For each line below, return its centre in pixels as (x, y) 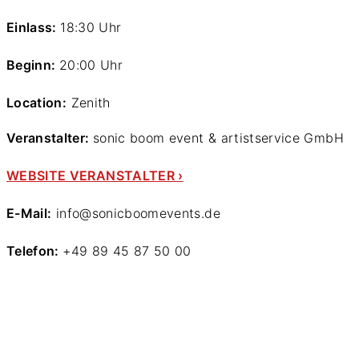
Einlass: (34, 28)
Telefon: (35, 251)
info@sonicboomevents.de (136, 214)
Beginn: (33, 65)
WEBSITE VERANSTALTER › (95, 176)
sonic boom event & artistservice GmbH (218, 138)
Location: (37, 103)
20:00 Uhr (91, 65)
